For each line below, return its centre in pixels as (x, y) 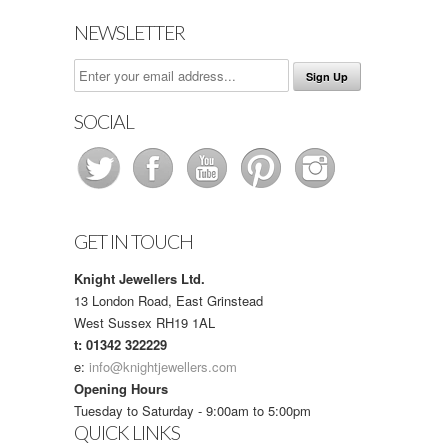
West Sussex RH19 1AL (144, 322)
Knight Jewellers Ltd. (139, 278)
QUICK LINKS (127, 432)
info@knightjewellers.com (163, 366)
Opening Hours (121, 388)
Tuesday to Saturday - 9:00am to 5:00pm (192, 410)
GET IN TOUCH (133, 241)
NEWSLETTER (129, 32)
